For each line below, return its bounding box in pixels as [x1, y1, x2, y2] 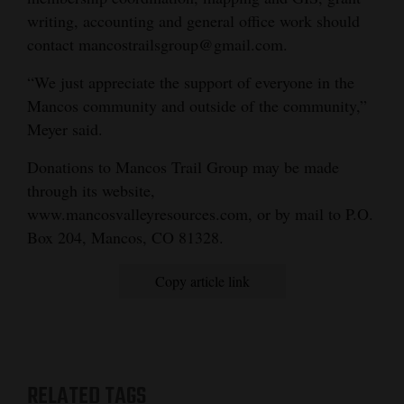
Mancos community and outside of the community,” [27, 94, 367, 116]
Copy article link [154, 271, 250, 290]
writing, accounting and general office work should [27, 9, 360, 32]
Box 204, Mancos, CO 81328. [27, 225, 224, 248]
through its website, [27, 179, 155, 201]
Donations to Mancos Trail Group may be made [27, 155, 339, 178]
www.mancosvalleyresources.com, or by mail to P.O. [27, 202, 373, 225]
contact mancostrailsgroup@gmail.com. [27, 32, 288, 55]
